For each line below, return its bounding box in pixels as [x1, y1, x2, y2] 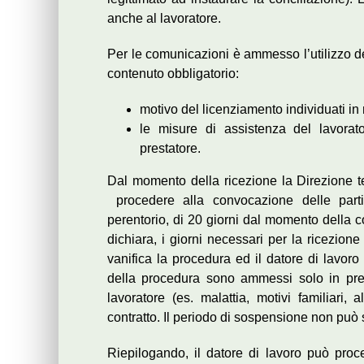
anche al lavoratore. [107, 11, 221, 25]
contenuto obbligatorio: [107, 67, 239, 80]
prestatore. [140, 141, 201, 155]
